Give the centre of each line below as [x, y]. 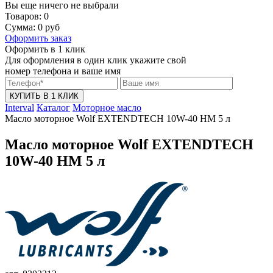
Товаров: [24, 16]
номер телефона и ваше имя [63, 71]
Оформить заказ [38, 38]
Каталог [53, 108]
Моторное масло [107, 108]
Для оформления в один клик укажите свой [96, 60]
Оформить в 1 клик [45, 49]
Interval [19, 108]
